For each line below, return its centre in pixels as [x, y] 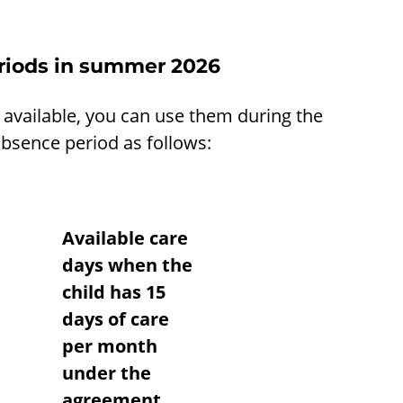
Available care [125, 238]
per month [109, 346]
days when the [127, 265]
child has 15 [113, 292]
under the [106, 373]
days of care [115, 319]
